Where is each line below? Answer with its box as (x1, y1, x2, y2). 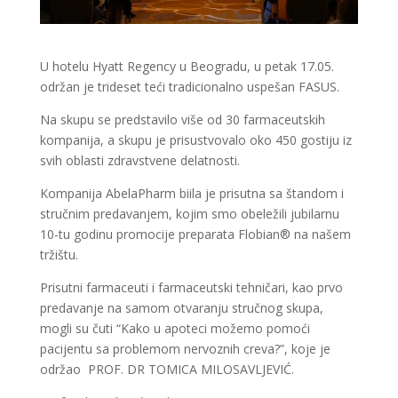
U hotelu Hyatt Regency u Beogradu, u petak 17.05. (39, 57, 334, 75)
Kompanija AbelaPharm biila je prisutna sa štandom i (39, 184, 344, 202)
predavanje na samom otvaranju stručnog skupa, (39, 298, 323, 316)
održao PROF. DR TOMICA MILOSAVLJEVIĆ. (39, 360, 294, 378)
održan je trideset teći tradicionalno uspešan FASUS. (39, 77, 339, 95)
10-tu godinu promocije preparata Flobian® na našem (39, 225, 351, 243)
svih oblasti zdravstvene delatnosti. (39, 151, 243, 169)
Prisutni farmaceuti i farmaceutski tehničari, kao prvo (39, 278, 343, 296)
